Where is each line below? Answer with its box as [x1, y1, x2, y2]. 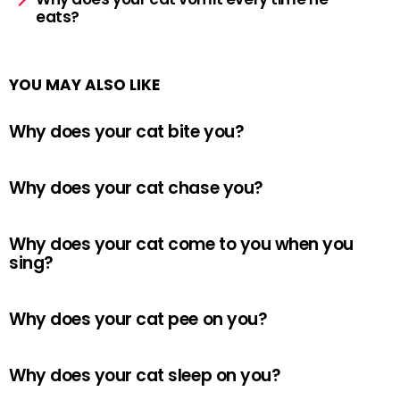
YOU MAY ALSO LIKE [9, 74, 160, 96]
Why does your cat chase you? [9, 176, 263, 200]
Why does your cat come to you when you [9, 232, 354, 256]
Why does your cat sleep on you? [9, 363, 281, 387]
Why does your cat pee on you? [9, 307, 268, 331]
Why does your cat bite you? [9, 120, 245, 144]
